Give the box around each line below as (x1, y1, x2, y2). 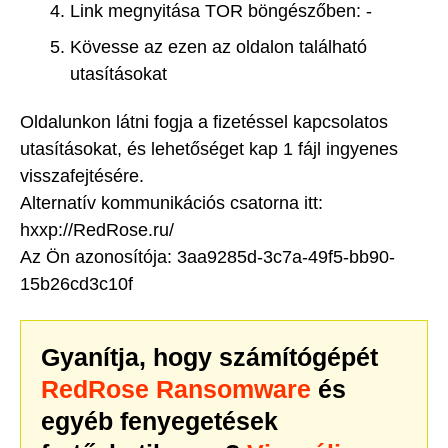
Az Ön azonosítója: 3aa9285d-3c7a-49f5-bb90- (20, 247, 395, 268)
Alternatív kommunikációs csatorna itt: (20, 193, 323, 214)
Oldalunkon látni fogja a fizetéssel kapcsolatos (20, 112, 388, 133)
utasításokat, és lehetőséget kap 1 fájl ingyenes (20, 139, 398, 160)
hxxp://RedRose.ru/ (20, 220, 174, 241)
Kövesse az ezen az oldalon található (70, 36, 367, 57)
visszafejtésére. (20, 166, 144, 187)
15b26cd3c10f (20, 274, 133, 295)
